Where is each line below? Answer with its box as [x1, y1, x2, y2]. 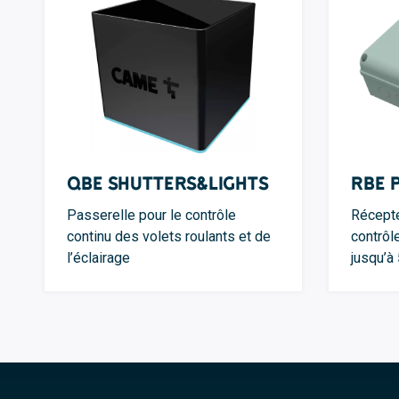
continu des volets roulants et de [67, 227, 271, 245]
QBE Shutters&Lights [67, 171, 269, 194]
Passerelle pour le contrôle [67, 206, 236, 224]
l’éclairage [67, 248, 130, 266]
